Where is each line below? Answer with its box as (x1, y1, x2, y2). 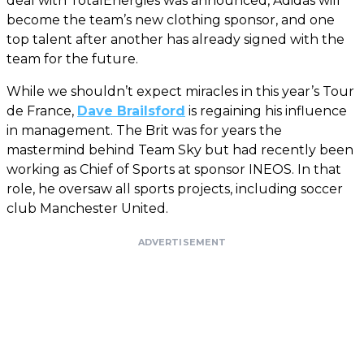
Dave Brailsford (77, 102, 185, 119)
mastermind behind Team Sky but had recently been (6, 141, 353, 158)
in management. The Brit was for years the (6, 122, 282, 138)
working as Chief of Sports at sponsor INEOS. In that (6, 161, 341, 177)
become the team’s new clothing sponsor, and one (6, 11, 335, 28)
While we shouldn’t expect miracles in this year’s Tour (6, 83, 354, 99)
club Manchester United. (6, 200, 168, 216)
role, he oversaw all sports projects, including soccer (6, 180, 343, 197)
